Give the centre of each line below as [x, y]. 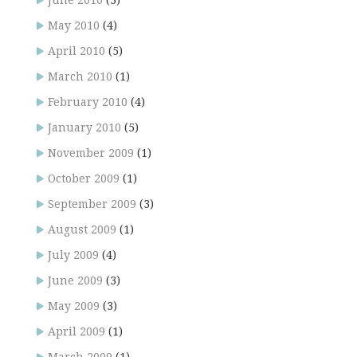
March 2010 [80, 77]
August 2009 [82, 230]
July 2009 [73, 255]
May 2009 [74, 306]
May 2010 [74, 26]
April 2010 [76, 51]
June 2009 [75, 281]
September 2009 [92, 204]
